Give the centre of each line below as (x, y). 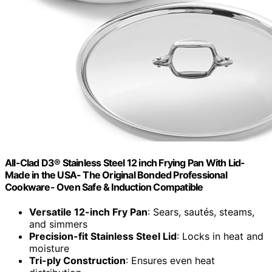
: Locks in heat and (220, 236)
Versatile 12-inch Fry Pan (88, 212)
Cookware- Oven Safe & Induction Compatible (104, 187)
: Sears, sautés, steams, (201, 212)
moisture (49, 249)
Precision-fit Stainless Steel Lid (103, 236)
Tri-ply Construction (77, 261)
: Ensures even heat (170, 261)
